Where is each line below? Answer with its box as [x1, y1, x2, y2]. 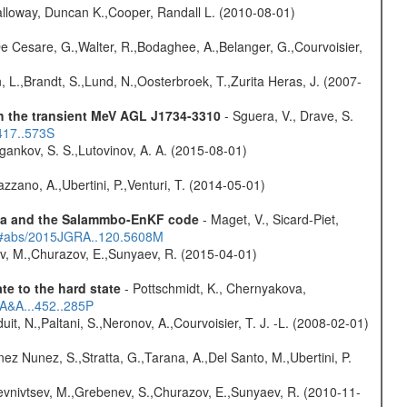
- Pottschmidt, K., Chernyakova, [120, 278, 306, 297]
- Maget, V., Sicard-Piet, [198, 209, 339, 228]
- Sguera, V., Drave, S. [220, 105, 353, 124]
